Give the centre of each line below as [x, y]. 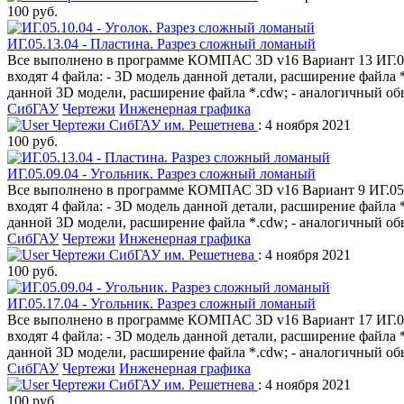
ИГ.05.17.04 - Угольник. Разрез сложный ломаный [161, 303]
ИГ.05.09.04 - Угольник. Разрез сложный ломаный [161, 173]
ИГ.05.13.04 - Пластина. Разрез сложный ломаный [161, 43]
